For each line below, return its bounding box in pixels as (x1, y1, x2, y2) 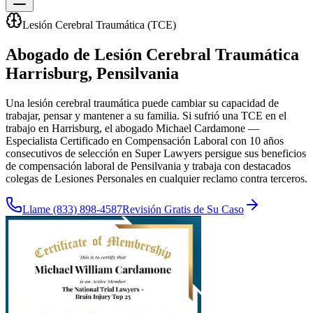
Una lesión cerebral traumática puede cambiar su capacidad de (6, 96, 279, 109)
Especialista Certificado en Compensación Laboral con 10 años (6, 134, 284, 147)
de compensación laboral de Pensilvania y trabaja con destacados (6, 159, 291, 172)
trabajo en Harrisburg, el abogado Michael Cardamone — (6, 122, 259, 134)
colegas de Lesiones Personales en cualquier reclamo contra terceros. (6, 172, 307, 184)
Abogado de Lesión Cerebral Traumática (6, 45, 299, 64)
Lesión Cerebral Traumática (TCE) (22, 19, 176, 31)
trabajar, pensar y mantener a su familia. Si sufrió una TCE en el (6, 109, 286, 122)
